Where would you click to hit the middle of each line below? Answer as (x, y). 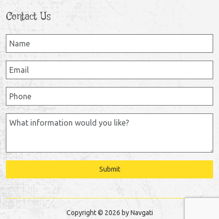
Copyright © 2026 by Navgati (109, 212)
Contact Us (28, 17)
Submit (109, 169)
